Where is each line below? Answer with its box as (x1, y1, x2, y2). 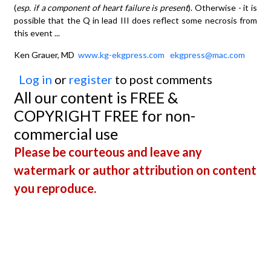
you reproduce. (14, 180, 96, 195)
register (69, 71, 113, 87)
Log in (19, 71, 52, 87)
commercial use (14, 124, 118, 143)
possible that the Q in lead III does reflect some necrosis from (14, 15, 257, 25)
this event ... (14, 27, 60, 38)
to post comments (113, 71, 212, 87)
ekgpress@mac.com (170, 49, 245, 60)
